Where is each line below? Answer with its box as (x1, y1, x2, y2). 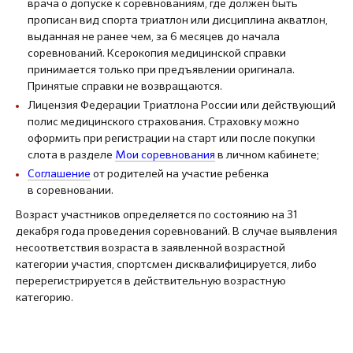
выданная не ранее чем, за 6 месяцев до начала (28, 29, 280, 43)
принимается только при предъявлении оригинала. (28, 62, 295, 76)
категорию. (16, 290, 73, 304)
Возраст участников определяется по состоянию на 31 (16, 207, 297, 221)
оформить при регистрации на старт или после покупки (28, 131, 315, 145)
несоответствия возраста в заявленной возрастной (16, 240, 285, 255)
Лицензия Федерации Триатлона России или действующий (28, 98, 336, 112)
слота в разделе (28, 147, 115, 162)
